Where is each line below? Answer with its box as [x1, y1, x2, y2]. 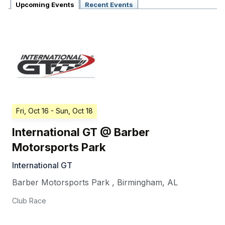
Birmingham [117, 177, 162, 188]
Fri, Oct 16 [16, 106, 49, 116]
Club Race [12, 196, 46, 205]
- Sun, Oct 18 [51, 106, 93, 116]
